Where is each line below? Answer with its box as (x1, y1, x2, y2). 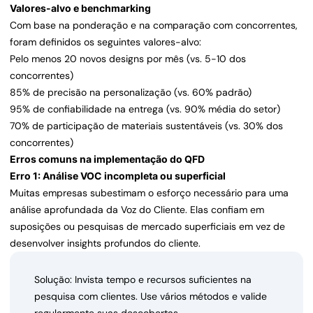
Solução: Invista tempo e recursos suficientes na (34, 273, 252, 286)
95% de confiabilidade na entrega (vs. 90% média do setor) (10, 103, 280, 116)
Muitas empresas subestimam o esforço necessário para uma (10, 187, 289, 200)
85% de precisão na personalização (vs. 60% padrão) (10, 86, 252, 99)
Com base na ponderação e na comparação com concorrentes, (10, 19, 298, 32)
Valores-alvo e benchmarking (10, 2, 151, 15)
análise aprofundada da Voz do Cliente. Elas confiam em (10, 203, 264, 217)
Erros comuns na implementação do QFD (10, 153, 205, 166)
